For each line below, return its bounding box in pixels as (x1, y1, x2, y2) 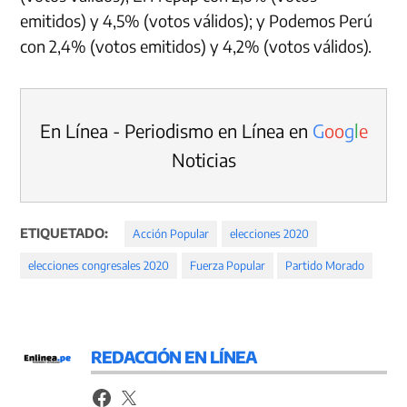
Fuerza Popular (189, 258, 265, 273)
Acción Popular (133, 226, 210, 242)
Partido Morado (285, 258, 365, 273)
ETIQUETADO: (20, 224, 109, 242)
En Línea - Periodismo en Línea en (39, 119, 313, 143)
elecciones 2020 (229, 226, 309, 242)
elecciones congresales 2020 (28, 258, 170, 273)
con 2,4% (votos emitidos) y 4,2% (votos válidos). (20, 35, 372, 57)
